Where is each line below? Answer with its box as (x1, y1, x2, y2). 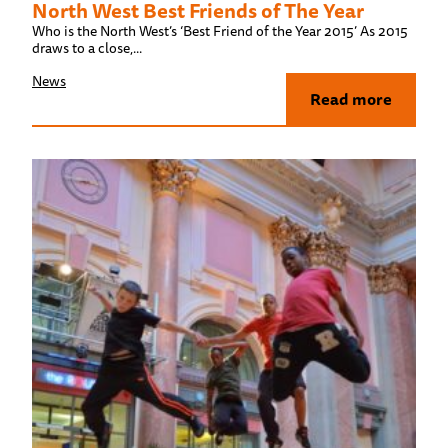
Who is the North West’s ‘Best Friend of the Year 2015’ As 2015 (32, 19, 408, 42)
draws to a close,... (32, 36, 142, 59)
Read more (310, 85, 392, 112)
